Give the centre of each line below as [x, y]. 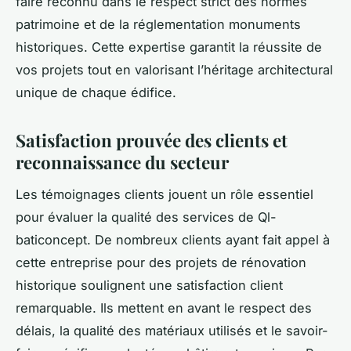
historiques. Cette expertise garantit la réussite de [169, 47]
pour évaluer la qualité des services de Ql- [146, 217]
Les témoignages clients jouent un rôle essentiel [165, 194]
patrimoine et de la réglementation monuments [158, 24]
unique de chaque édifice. [96, 92]
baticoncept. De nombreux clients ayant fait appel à [173, 239]
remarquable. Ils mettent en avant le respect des [164, 308]
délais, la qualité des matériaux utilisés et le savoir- [172, 330]
